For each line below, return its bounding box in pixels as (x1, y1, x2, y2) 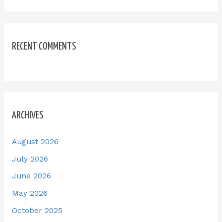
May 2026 (11, 189, 48, 198)
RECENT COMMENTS (11, 41, 76, 52)
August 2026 (11, 137, 58, 146)
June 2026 (11, 171, 51, 181)
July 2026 (11, 154, 48, 164)
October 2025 (11, 206, 62, 216)
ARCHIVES (11, 110, 44, 120)
